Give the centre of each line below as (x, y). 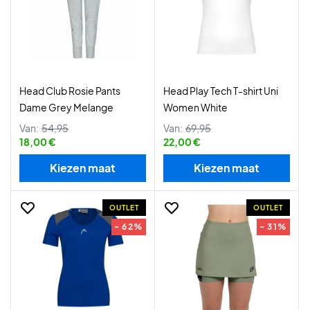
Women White (195, 107)
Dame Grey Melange (66, 107)
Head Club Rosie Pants (70, 91)
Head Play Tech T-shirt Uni (221, 91)
